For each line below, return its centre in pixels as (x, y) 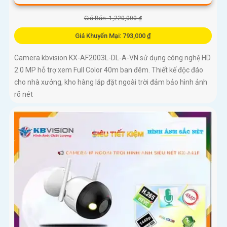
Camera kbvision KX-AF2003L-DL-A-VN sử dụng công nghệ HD (112, 58)
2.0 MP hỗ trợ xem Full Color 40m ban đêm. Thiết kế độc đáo (109, 70)
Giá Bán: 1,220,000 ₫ (113, 18)
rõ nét (24, 94)
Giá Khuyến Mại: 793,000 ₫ (113, 36)
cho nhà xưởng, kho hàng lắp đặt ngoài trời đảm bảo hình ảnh (111, 82)
